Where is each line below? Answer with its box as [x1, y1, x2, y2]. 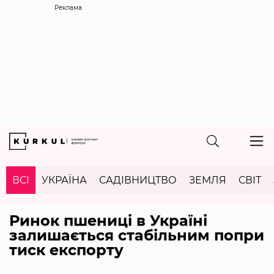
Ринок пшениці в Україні [9, 211, 207, 229]
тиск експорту [9, 240, 124, 259]
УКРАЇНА [42, 174, 87, 186]
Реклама [54, 4, 82, 12]
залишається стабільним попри [9, 226, 264, 244]
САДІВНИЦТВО [99, 174, 177, 186]
